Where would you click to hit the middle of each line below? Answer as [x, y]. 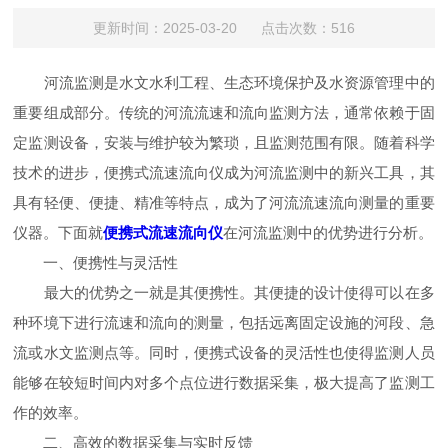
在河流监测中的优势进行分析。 [328, 232]
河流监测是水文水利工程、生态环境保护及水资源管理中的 [224, 82]
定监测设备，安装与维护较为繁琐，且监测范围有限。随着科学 [224, 142]
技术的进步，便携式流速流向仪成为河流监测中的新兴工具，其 [224, 172]
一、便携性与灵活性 [96, 262]
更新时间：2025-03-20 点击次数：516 [223, 28]
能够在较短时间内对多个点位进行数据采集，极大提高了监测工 [224, 382]
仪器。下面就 [58, 232]
